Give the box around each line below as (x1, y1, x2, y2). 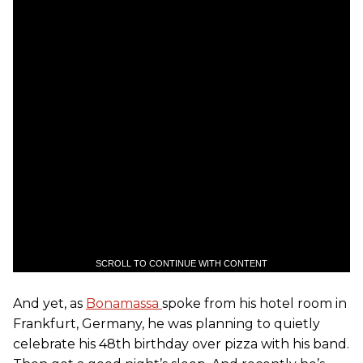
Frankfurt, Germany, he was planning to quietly (13, 315, 320, 331)
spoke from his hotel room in (162, 295, 347, 311)
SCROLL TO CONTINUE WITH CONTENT (96, 258, 267, 268)
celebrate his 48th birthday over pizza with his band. (13, 335, 349, 352)
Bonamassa (86, 295, 162, 311)
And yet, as (13, 295, 86, 311)
